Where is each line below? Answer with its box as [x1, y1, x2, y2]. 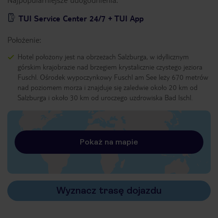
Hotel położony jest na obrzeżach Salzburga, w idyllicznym [18, 52, 189, 61]
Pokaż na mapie [80, 137, 138, 146]
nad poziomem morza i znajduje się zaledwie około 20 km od [18, 83, 198, 91]
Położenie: [7, 35, 41, 45]
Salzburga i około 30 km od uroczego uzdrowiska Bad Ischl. [18, 93, 193, 102]
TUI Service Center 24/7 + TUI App [18, 13, 144, 23]
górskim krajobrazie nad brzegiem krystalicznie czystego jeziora [18, 62, 202, 71]
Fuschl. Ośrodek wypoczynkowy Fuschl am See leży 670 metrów [18, 73, 208, 81]
